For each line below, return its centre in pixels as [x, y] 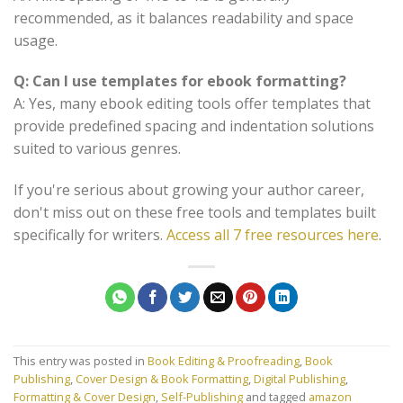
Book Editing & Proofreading [224, 361]
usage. [36, 40]
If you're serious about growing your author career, [189, 190]
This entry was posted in [81, 361]
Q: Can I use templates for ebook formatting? [180, 81]
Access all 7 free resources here [273, 235]
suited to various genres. [97, 149]
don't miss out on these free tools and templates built [195, 213]
